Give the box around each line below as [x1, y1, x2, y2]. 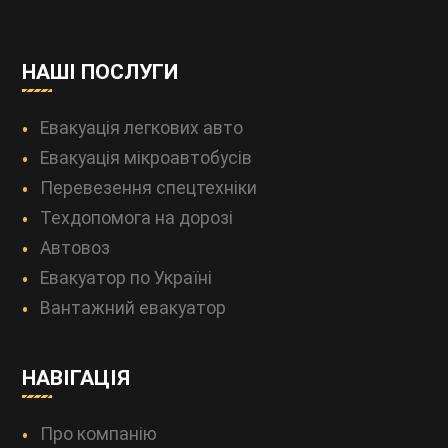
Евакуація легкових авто [40, 117, 244, 138]
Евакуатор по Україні [40, 267, 213, 288]
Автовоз [40, 237, 111, 258]
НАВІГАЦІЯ [22, 365, 131, 391]
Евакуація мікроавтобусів [40, 147, 253, 168]
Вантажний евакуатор [40, 297, 227, 318]
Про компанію [40, 424, 158, 445]
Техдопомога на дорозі [40, 207, 234, 228]
